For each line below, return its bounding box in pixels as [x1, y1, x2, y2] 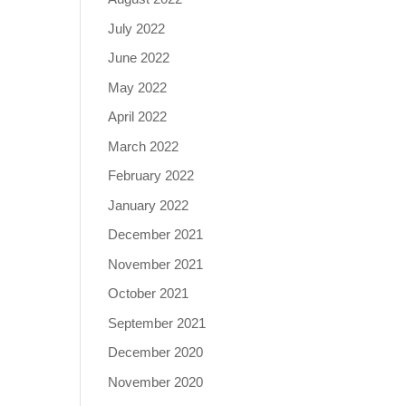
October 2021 [108, 285, 189, 301]
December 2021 [108, 227, 204, 242]
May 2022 [108, 79, 168, 95]
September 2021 [108, 314, 207, 331]
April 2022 [108, 109, 168, 124]
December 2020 [108, 344, 204, 360]
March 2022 [108, 138, 179, 154]
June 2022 [108, 50, 170, 65]
